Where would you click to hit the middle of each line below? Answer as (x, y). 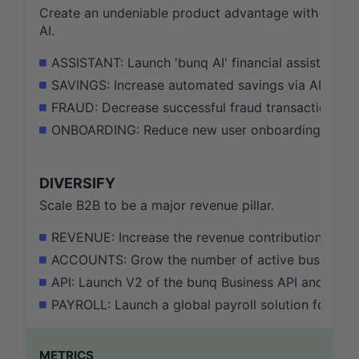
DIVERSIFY (77, 184)
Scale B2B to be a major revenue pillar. (157, 206)
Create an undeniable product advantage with (179, 13)
